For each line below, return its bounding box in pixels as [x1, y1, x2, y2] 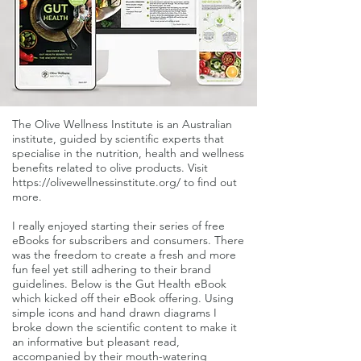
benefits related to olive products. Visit [12, 160, 208, 175]
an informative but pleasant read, [12, 334, 180, 349]
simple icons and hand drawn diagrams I [12, 305, 217, 320]
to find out [180, 175, 237, 189]
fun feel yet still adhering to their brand [12, 262, 211, 276]
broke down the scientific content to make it [12, 320, 237, 334]
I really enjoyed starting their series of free [12, 218, 225, 233]
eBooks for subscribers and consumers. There [12, 233, 244, 247]
